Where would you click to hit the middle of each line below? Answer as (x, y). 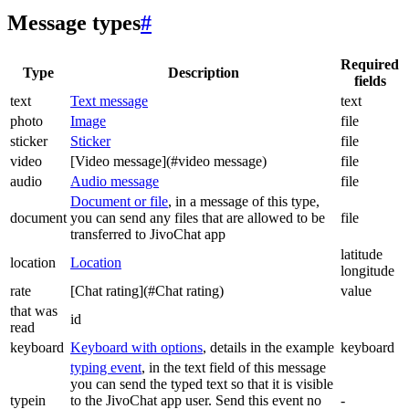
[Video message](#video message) (168, 162)
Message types (74, 23)
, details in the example (268, 348)
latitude (362, 255)
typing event (106, 368)
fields (370, 81)
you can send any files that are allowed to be (198, 218)
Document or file (119, 202)
